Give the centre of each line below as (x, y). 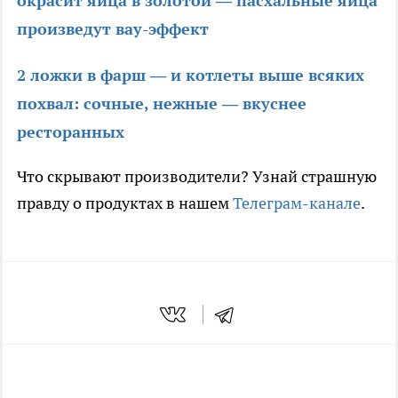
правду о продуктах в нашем (125, 203)
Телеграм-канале (297, 203)
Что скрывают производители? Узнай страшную (197, 176)
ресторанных (71, 131)
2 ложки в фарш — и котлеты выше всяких (191, 75)
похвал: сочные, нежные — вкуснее (162, 103)
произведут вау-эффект (113, 28)
